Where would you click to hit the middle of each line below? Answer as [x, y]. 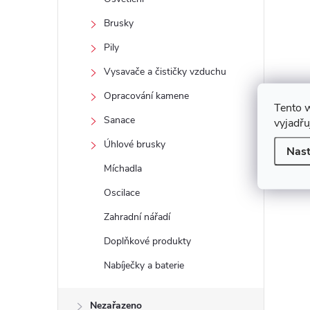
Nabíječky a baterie [144, 265]
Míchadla [123, 168]
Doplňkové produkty [147, 241]
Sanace [119, 120]
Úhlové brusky [135, 144]
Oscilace [122, 193]
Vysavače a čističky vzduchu [165, 72]
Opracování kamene [146, 96]
